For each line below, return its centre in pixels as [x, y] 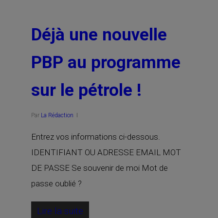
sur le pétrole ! [86, 90]
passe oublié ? [56, 183]
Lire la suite [60, 211]
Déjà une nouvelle [99, 35]
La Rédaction [57, 115]
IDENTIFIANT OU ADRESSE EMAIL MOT [106, 152]
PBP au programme [106, 63]
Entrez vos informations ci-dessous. [96, 137]
